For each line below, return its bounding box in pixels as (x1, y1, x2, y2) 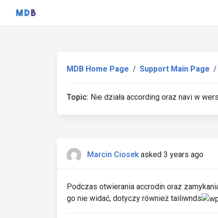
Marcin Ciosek (87, 150, 139, 160)
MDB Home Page (67, 64, 129, 73)
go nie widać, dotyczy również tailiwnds (67, 194, 201, 203)
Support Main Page (140, 64, 210, 73)
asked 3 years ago (141, 150, 203, 160)
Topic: (67, 92, 89, 102)
